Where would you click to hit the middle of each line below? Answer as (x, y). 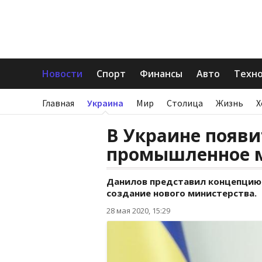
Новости (62, 74)
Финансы (161, 74)
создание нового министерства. (182, 193)
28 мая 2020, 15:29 (138, 211)
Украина (105, 103)
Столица (185, 103)
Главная (58, 103)
